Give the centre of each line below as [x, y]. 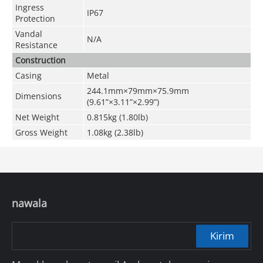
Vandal [28, 33]
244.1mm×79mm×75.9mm [138, 90]
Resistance [36, 45]
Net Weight [37, 117]
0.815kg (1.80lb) [117, 117]
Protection [35, 18]
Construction [40, 60]
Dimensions [38, 96]
